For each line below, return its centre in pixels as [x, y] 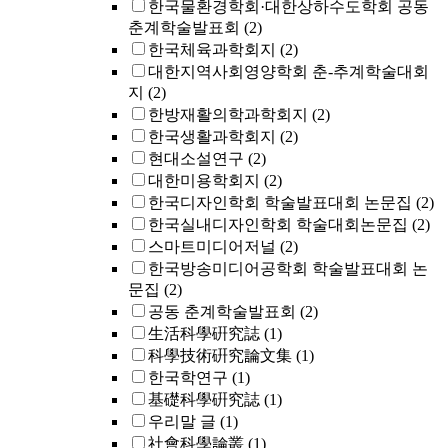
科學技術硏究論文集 [220, 355]
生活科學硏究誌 [204, 333]
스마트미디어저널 [212, 246]
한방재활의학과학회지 [228, 114]
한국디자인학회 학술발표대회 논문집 [280, 202]
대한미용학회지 [204, 180]
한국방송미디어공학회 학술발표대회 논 [288, 268]
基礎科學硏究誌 [204, 399]
